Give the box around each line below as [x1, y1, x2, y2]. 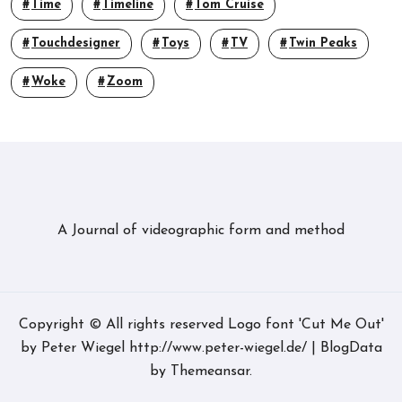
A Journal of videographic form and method [57, 223, 345, 239]
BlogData [319, 341, 382, 356]
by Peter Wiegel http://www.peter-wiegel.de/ [20, 341, 311, 356]
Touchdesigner [31, 37, 120, 51]
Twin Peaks [289, 37, 357, 51]
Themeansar [170, 364, 249, 380]
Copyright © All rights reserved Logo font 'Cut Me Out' [18, 318, 384, 333]
